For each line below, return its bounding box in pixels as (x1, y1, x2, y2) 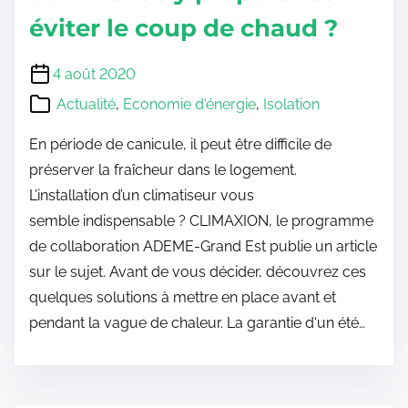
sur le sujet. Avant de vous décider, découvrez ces (29, 263, 366, 281)
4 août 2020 (53, 66, 136, 84)
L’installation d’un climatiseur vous (29, 187, 254, 205)
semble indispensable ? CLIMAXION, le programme (29, 212, 373, 230)
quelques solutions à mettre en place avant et (29, 289, 336, 307)
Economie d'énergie (123, 96, 256, 114)
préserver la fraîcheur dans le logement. (29, 161, 297, 179)
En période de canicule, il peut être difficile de (29, 136, 331, 154)
